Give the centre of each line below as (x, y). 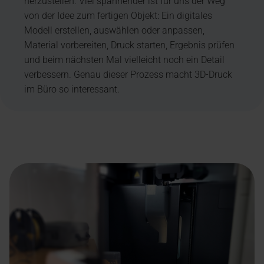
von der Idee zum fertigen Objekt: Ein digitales (118, 15)
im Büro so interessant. (72, 89)
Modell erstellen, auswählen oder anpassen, (115, 30)
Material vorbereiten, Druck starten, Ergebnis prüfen (130, 45)
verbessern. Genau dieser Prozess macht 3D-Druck (128, 74)
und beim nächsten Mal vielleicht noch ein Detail (125, 60)
